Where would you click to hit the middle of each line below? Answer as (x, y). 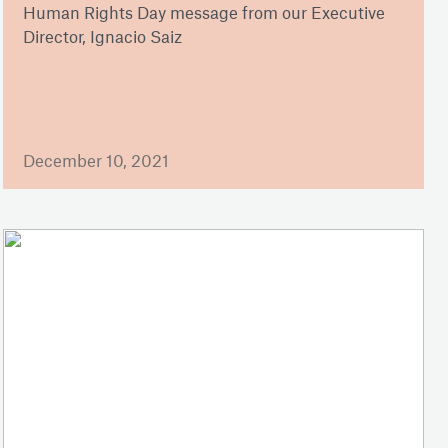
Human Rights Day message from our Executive (203, 12)
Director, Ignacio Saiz (102, 36)
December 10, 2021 (95, 160)
